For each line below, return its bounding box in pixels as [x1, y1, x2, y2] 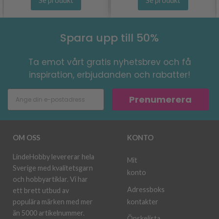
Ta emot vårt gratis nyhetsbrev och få [28, 56, 191, 68]
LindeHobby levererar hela [13, 153, 94, 161]
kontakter [127, 197, 158, 206]
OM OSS [13, 133, 40, 142]
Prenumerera [129, 93, 192, 106]
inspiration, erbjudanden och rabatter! [29, 69, 190, 81]
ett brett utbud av [13, 186, 69, 195]
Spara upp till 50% [60, 30, 159, 45]
